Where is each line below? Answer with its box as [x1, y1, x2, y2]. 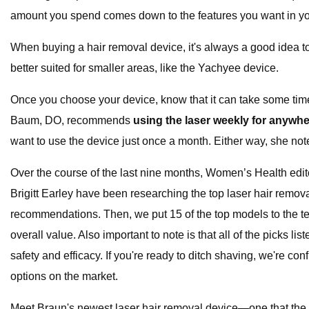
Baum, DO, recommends [10, 114, 133, 127]
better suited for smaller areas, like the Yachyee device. [10, 62, 279, 74]
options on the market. [10, 270, 118, 283]
